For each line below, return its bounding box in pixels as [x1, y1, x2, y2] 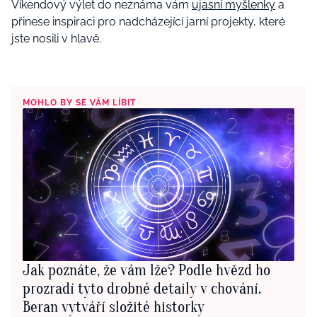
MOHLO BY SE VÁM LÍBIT [23, 98, 136, 108]
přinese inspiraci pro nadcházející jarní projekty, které [11, 15, 285, 29]
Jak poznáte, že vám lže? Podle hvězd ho [23, 261, 270, 280]
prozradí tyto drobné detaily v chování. [23, 279, 261, 299]
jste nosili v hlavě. [11, 32, 101, 46]
